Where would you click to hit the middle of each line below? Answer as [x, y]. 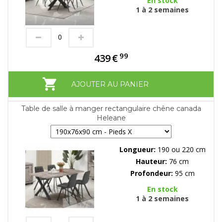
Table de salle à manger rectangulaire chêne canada [111, 109]
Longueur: [138, 150]
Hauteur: [152, 162]
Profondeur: [152, 173]
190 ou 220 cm [181, 150]
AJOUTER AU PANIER [110, 84]
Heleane [111, 118]
